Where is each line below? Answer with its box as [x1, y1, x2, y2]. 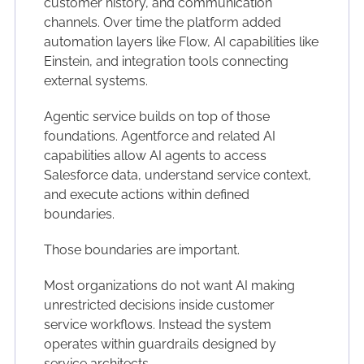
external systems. [43, 73, 148, 89]
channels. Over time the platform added [43, 15, 281, 31]
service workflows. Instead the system [43, 317, 271, 333]
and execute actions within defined [43, 187, 249, 203]
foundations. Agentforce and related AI [43, 128, 275, 145]
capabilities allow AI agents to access [43, 148, 266, 164]
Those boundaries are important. [43, 242, 240, 258]
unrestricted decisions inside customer [43, 297, 275, 314]
